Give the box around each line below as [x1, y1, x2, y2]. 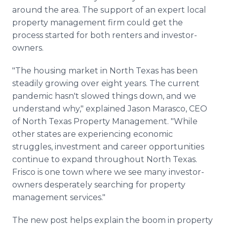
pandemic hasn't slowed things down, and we [12, 91, 196, 101]
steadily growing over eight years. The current [12, 79, 200, 88]
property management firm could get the [12, 18, 183, 27]
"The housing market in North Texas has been [12, 66, 198, 75]
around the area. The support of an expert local [12, 5, 206, 15]
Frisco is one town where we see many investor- [12, 167, 204, 177]
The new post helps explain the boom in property [12, 215, 213, 225]
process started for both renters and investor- [12, 30, 197, 40]
